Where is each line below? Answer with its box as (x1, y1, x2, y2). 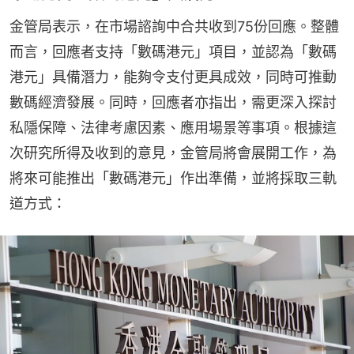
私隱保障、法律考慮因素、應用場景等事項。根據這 (9, 119, 337, 136)
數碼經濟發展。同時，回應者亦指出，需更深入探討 (9, 93, 337, 111)
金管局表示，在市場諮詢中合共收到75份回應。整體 (9, 17, 339, 35)
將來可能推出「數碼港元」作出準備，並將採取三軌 (9, 169, 337, 186)
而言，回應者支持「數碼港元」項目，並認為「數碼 (9, 43, 337, 60)
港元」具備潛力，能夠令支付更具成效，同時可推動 (9, 68, 337, 85)
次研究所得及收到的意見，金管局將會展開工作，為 (9, 144, 337, 161)
